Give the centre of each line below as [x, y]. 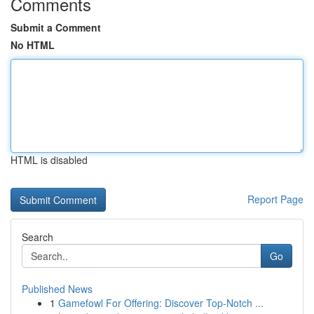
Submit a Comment [56, 27]
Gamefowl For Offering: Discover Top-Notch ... [161, 303]
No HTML [33, 45]
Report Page [275, 199]
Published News [57, 289]
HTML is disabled [49, 160]
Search [37, 237]
